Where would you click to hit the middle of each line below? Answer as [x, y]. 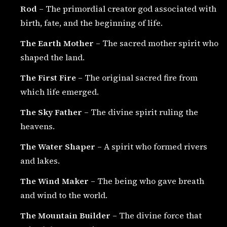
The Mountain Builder [65, 215]
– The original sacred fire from [137, 78]
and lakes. [40, 161]
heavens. [37, 126]
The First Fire [48, 78]
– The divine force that [156, 215]
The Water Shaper [58, 146]
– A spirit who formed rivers [151, 146]
